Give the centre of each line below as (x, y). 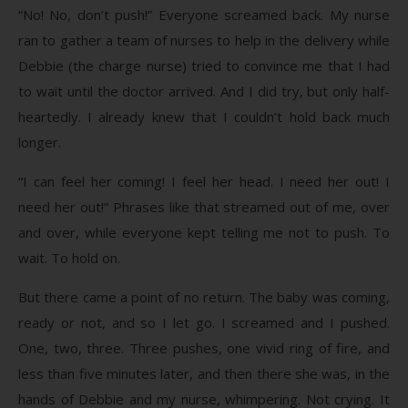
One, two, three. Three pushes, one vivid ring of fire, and (204, 347)
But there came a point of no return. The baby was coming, (204, 296)
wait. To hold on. (69, 257)
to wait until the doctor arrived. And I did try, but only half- (204, 91)
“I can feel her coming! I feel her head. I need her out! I (204, 181)
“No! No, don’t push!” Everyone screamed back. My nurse (204, 14)
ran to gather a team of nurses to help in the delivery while (204, 40)
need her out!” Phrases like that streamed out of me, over (204, 206)
